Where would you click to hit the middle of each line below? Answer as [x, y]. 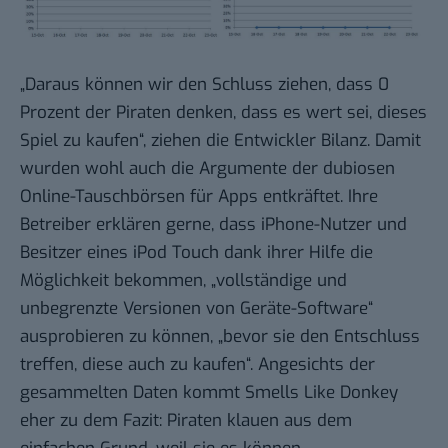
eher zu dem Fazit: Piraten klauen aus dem [186, 421]
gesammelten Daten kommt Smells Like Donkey [209, 393]
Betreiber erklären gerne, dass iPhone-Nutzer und [213, 225]
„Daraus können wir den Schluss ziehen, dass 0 [204, 85]
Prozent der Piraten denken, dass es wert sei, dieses [223, 113]
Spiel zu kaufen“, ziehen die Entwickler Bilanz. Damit [220, 141]
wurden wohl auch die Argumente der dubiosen [207, 169]
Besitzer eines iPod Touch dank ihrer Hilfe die [196, 253]
